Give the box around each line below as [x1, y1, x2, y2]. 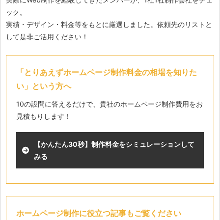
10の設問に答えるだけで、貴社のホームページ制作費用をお [16, 100, 203, 108]
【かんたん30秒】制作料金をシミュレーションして [34, 140, 194, 148]
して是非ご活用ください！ [6, 32, 88, 41]
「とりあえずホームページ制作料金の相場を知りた [16, 67, 197, 77]
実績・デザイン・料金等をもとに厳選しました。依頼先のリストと [6, 20, 212, 28]
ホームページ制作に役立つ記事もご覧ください [16, 208, 181, 218]
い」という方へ [16, 81, 71, 91]
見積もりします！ [16, 112, 71, 120]
